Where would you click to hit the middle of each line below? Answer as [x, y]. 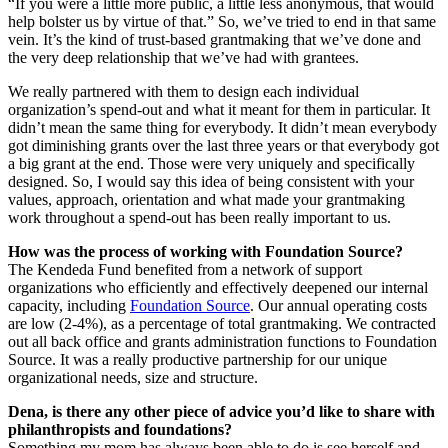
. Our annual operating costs [338, 305]
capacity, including [69, 305]
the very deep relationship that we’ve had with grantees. [183, 57]
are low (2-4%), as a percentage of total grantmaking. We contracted [222, 323]
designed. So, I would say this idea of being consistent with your [211, 181]
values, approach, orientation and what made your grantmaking [206, 199]
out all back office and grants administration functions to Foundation [222, 341]
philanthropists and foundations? [120, 429]
